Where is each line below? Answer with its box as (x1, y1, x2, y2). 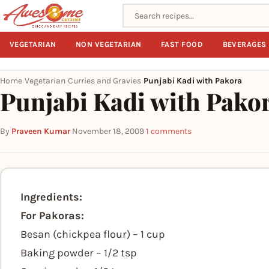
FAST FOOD (161, 40, 204, 49)
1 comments (146, 126, 192, 136)
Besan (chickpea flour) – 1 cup (20, 228, 165, 241)
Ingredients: (20, 190, 82, 204)
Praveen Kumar (11, 126, 70, 136)
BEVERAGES (222, 40, 267, 49)
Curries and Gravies (68, 76, 141, 86)
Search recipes (122, 5, 186, 16)
